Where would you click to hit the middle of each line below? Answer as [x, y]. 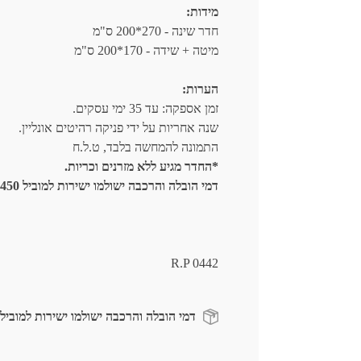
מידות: [202, 12]
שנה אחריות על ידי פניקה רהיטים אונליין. [118, 128]
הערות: [200, 89]
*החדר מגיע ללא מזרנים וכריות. [141, 166]
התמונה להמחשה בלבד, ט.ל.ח [145, 147]
